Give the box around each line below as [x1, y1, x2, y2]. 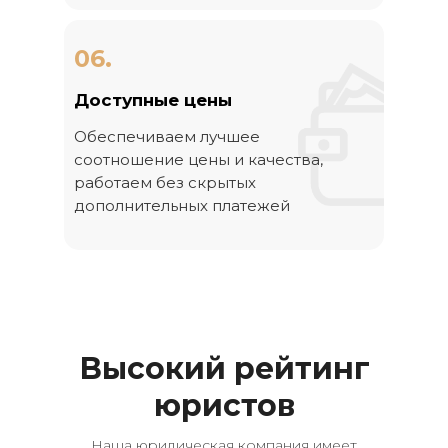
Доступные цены [74, 90, 232, 110]
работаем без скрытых [74, 173, 256, 192]
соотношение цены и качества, [74, 150, 323, 169]
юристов [153, 387, 295, 424]
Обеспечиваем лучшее [74, 127, 260, 146]
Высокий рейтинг [78, 350, 370, 387]
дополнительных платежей [74, 196, 290, 215]
